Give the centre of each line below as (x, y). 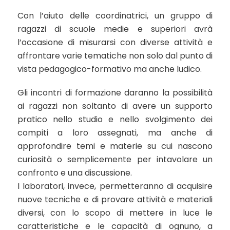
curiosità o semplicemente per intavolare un (115, 159)
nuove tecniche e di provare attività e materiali (115, 199)
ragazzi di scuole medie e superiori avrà (115, 29)
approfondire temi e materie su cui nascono (115, 146)
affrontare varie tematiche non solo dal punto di (115, 56)
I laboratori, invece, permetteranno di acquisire (115, 186)
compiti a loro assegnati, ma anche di (115, 133)
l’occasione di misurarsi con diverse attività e (115, 42)
